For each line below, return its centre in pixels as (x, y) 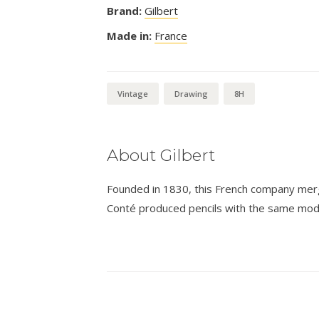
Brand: (124, 10)
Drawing (191, 93)
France (171, 35)
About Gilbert (161, 155)
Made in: (129, 35)
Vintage (132, 93)
